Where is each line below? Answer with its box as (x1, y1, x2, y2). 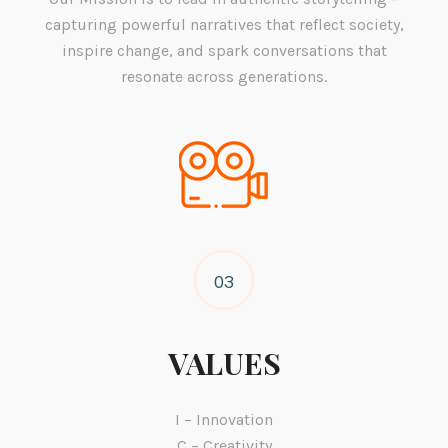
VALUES (167, 343, 281, 384)
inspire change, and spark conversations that (61, 41, 387, 61)
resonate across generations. (121, 67, 327, 87)
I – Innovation (175, 410, 273, 430)
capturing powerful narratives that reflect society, (44, 15, 404, 35)
